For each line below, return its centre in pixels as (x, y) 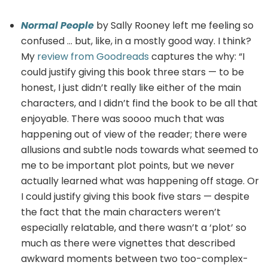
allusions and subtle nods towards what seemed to (140, 150)
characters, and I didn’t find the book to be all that (139, 103)
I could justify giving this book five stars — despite (135, 196)
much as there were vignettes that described (128, 243)
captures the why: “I (197, 56)
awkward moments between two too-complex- (135, 258)
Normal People (57, 25)
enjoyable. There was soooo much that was (123, 118)
